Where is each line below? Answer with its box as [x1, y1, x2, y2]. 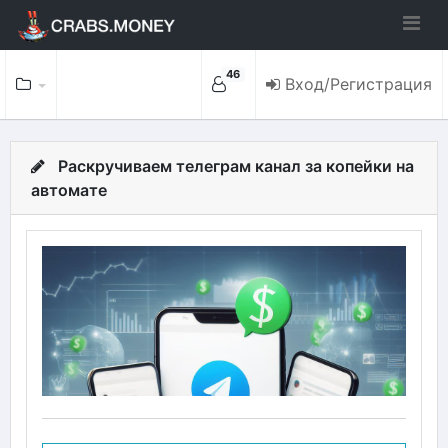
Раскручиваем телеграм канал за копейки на [58, 156, 414, 176]
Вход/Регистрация [285, 74, 432, 94]
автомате [31, 180, 107, 200]
